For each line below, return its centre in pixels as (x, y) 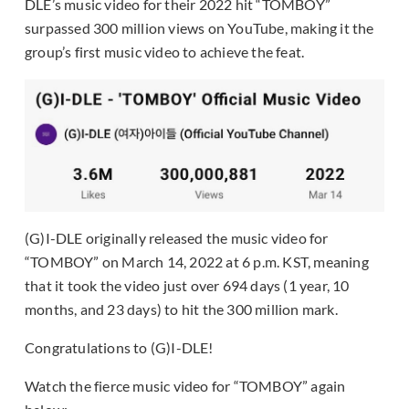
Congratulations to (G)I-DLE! (119, 348)
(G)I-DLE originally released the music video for (177, 238)
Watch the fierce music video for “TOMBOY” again (185, 386)
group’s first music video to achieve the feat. (165, 52)
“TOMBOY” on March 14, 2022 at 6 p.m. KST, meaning (197, 262)
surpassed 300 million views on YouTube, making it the (199, 28)
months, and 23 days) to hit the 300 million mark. (181, 309)
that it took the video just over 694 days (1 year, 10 (187, 286)
